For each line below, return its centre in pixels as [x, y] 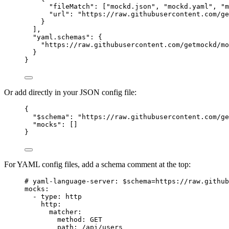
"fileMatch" [72, 6]
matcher [63, 212]
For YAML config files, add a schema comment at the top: [97, 164]
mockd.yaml [188, 6]
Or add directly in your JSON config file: [70, 92]
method [70, 219]
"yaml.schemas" [61, 37]
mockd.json [131, 6]
